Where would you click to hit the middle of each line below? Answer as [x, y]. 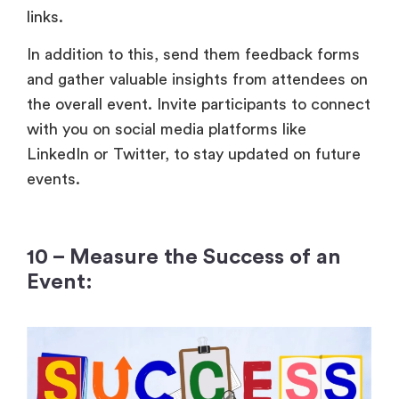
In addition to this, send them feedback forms [193, 55]
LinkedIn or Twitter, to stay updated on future [194, 155]
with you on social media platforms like [167, 130]
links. [45, 16]
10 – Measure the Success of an [184, 258]
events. [53, 179]
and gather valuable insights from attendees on [197, 80]
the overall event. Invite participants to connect [199, 105]
